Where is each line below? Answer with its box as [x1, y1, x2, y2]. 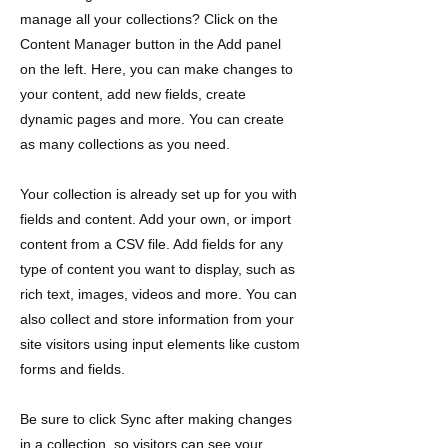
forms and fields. [20, 361, 125, 377]
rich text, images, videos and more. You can [20, 286, 297, 302]
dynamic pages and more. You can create [20, 111, 284, 127]
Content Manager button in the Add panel [20, 36, 281, 52]
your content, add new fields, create [20, 86, 246, 102]
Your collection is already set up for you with [20, 186, 297, 202]
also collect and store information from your [20, 311, 294, 327]
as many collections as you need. [20, 136, 230, 152]
